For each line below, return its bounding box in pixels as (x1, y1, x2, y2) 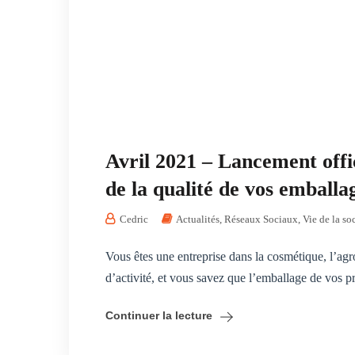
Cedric (117, 213, 148, 225)
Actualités (176, 213, 219, 225)
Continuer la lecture (105, 309, 212, 322)
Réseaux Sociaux (224, 213, 298, 225)
